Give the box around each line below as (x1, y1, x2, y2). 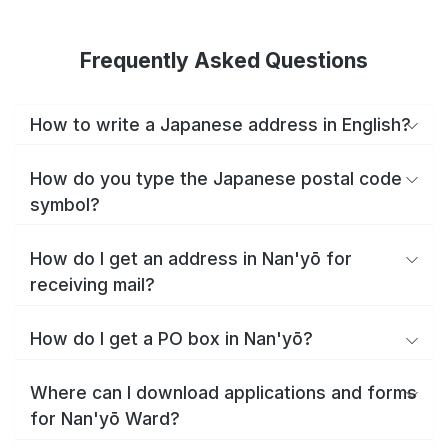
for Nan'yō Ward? (30, 408, 180, 430)
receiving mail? (30, 273, 155, 295)
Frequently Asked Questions (80, 48, 368, 73)
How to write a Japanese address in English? (30, 113, 411, 135)
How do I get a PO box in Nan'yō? (30, 328, 313, 350)
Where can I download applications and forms (30, 382, 417, 404)
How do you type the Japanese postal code (30, 167, 402, 189)
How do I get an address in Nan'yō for (30, 247, 352, 269)
